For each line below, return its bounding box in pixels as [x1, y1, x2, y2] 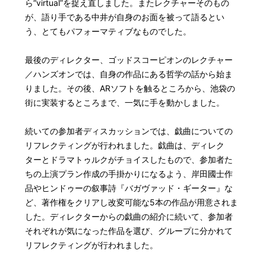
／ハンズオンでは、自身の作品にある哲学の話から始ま [25, 69, 233, 80]
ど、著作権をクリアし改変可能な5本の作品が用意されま [25, 197, 239, 208]
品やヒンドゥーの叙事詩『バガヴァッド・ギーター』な [25, 183, 233, 194]
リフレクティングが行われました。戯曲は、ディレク [25, 140, 225, 151]
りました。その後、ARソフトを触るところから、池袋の [25, 83, 236, 94]
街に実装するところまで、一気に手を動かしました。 [25, 97, 225, 108]
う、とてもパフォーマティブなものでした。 [25, 26, 192, 37]
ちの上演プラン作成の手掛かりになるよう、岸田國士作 [25, 169, 233, 179]
